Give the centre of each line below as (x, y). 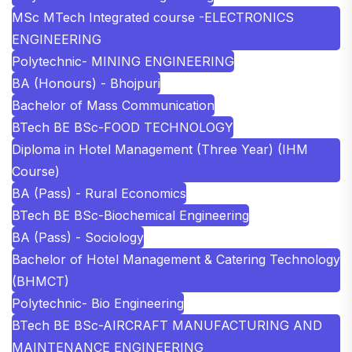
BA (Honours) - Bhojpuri (86, 83)
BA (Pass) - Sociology (78, 237)
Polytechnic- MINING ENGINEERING (123, 61)
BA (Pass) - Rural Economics (99, 193)
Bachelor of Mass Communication (113, 105)
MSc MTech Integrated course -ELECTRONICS (153, 17)
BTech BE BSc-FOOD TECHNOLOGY (123, 127)
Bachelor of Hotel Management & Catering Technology (176, 259)
